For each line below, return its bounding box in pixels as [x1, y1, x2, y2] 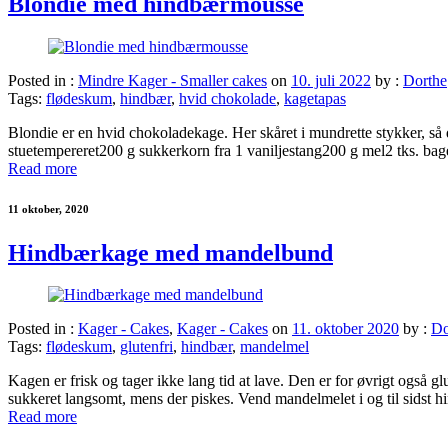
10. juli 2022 [291, 71, 371, 89]
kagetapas [284, 89, 346, 107]
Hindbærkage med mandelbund [8, 239, 333, 266]
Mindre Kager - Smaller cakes [78, 71, 267, 89]
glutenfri [120, 338, 173, 356]
